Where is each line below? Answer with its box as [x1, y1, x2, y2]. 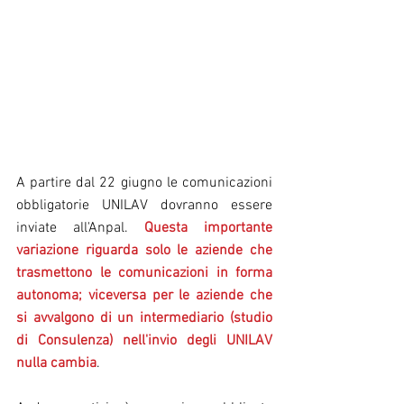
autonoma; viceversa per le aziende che [16, 286, 272, 305]
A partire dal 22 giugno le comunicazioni [16, 173, 272, 192]
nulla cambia [16, 353, 96, 372]
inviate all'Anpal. [16, 218, 144, 237]
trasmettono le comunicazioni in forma [16, 263, 272, 282]
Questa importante [144, 218, 272, 237]
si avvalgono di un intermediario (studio [16, 308, 272, 327]
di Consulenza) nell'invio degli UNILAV [16, 331, 272, 350]
